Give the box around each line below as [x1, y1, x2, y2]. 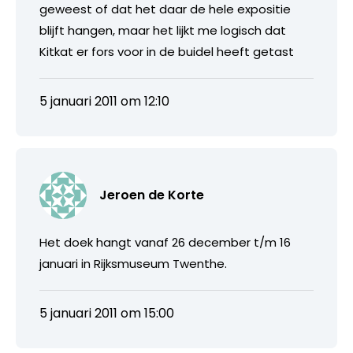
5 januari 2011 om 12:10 [39, 92, 169, 110]
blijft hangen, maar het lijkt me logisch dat [39, 22, 286, 39]
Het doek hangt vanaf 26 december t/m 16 [39, 234, 291, 251]
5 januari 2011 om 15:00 [39, 304, 174, 322]
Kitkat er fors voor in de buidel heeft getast [39, 43, 294, 60]
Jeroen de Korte [99, 186, 204, 204]
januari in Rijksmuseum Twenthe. [39, 255, 227, 272]
